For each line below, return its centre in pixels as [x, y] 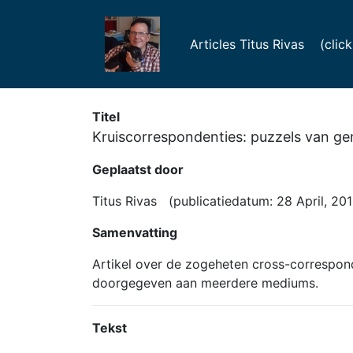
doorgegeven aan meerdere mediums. [205, 283]
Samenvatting [135, 232]
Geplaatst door [138, 169]
